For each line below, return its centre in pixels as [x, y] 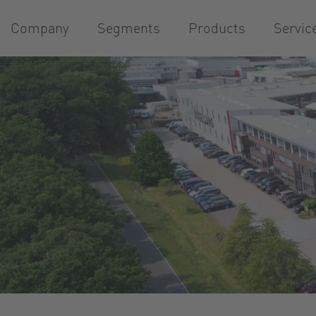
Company [40, 28]
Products [217, 28]
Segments [129, 28]
